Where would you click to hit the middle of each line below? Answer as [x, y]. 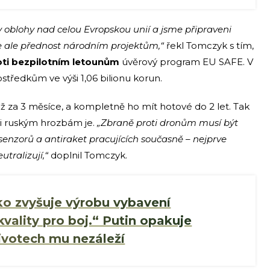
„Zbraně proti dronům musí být [168, 122]
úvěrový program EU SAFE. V [186, 61]
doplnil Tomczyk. [88, 155]
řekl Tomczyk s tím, [209, 45]
